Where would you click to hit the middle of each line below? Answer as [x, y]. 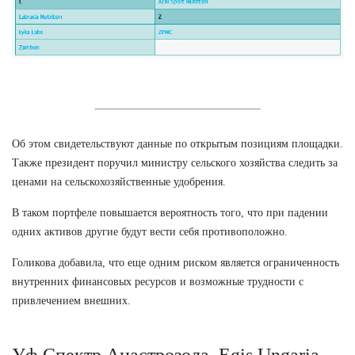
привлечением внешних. [71, 300]
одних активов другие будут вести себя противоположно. [150, 231]
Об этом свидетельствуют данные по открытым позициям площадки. [177, 143]
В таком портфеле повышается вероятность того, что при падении [170, 212]
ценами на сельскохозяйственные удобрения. [119, 181]
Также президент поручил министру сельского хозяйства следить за [175, 162]
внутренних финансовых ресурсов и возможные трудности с [158, 281]
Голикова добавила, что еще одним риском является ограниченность [176, 262]
